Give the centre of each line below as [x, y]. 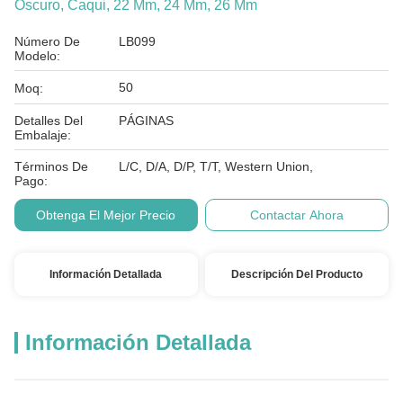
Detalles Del [49, 121]
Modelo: [37, 56]
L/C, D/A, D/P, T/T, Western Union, [216, 166]
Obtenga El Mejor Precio [106, 215]
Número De [47, 41]
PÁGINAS [146, 121]
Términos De [51, 166]
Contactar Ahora [297, 215]
